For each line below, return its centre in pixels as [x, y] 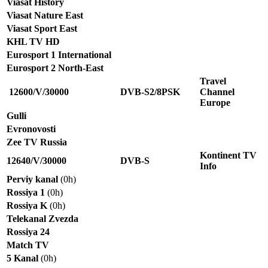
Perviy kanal [32, 179]
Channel [217, 92]
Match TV [28, 245]
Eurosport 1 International [59, 54]
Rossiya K [27, 205]
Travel [213, 81]
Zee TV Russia [37, 142]
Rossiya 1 [26, 192]
